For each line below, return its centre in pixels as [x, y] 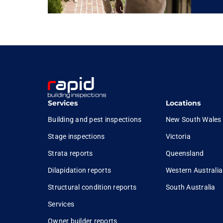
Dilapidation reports [79, 170]
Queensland [185, 153]
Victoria [178, 136]
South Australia [190, 187]
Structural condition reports [92, 187]
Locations [183, 103]
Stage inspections [76, 136]
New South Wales [193, 119]
